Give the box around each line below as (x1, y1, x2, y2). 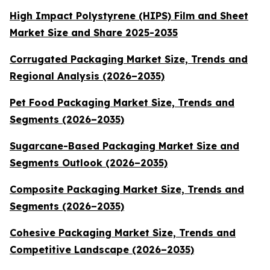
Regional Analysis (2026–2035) (10, 70, 165, 83)
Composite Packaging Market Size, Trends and (10, 183, 244, 196)
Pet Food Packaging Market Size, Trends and (10, 96, 234, 109)
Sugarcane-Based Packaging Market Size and (10, 140, 239, 152)
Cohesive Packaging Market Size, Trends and (10, 227, 236, 239)
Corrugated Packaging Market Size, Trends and (10, 53, 248, 66)
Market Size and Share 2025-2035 (10, 27, 178, 39)
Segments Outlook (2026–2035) (10, 157, 168, 169)
